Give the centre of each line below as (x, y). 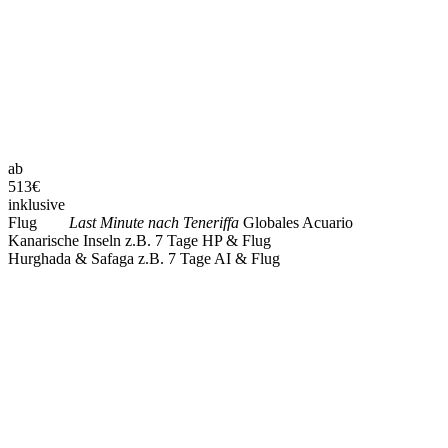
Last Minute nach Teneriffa (156, 222)
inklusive (36, 204)
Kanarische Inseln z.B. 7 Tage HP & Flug (139, 240)
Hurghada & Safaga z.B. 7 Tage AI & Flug (144, 258)
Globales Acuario (298, 222)
